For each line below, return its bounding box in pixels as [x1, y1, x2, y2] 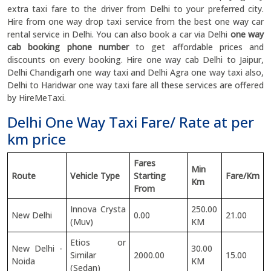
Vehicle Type [70, 170, 120, 181]
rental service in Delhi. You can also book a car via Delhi [7, 28, 230, 40]
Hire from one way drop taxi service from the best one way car [7, 16, 264, 27]
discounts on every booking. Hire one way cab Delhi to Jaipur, [7, 54, 264, 65]
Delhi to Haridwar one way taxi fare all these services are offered [7, 79, 264, 91]
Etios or [70, 237, 126, 248]
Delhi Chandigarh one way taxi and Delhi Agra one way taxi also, [7, 67, 264, 78]
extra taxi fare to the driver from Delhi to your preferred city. [7, 3, 264, 15]
